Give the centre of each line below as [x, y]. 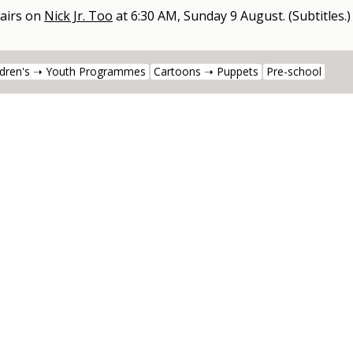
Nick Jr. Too [78, 16]
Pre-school [294, 72]
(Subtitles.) [320, 16]
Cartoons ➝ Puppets [206, 72]
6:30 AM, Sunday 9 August [207, 16]
